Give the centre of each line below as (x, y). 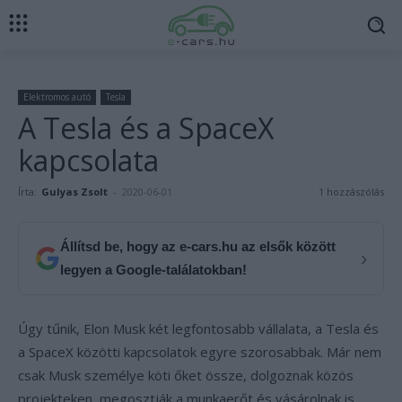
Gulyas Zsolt (74, 192)
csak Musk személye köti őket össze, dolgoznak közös (186, 375)
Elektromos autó (57, 97)
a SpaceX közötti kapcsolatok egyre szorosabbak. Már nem (200, 352)
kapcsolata (88, 160)
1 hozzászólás (351, 192)
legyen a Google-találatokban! (153, 270)
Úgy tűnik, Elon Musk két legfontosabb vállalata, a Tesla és (198, 328)
